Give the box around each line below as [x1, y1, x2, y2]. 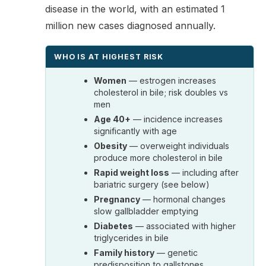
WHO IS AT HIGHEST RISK [54, 52, 164, 61]
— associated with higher [133, 220, 236, 231]
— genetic [154, 247, 198, 258]
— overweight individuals [127, 140, 230, 151]
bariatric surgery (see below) [94, 179, 210, 189]
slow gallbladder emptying [94, 205, 199, 216]
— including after [169, 167, 239, 178]
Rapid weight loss [94, 167, 170, 178]
